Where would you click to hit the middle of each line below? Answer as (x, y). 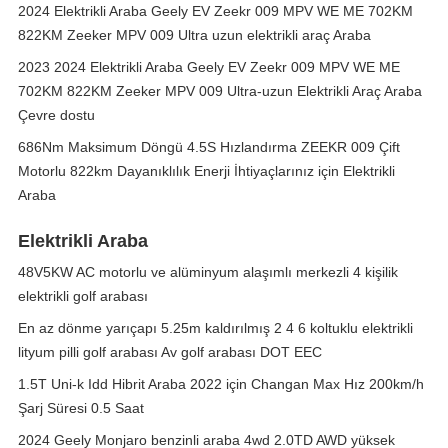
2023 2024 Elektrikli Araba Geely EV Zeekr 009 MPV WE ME (209, 67)
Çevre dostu (56, 115)
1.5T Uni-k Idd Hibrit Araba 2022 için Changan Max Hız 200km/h (221, 384)
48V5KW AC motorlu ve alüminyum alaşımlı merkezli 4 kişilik (208, 272)
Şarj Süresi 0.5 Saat (81, 408)
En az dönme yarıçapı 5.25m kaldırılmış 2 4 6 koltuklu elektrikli (215, 328)
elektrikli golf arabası (83, 296)
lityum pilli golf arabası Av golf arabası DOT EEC (170, 352)
